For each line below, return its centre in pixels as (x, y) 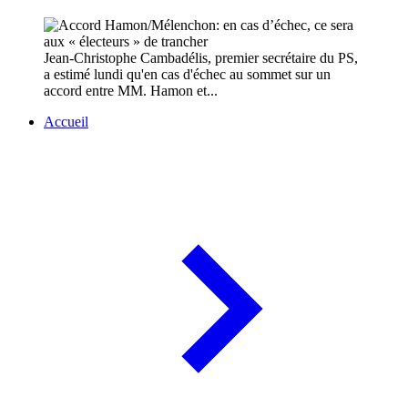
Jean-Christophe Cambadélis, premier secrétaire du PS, (201, 58)
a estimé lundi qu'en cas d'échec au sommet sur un (187, 75)
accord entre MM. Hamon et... (131, 91)
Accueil (66, 122)
